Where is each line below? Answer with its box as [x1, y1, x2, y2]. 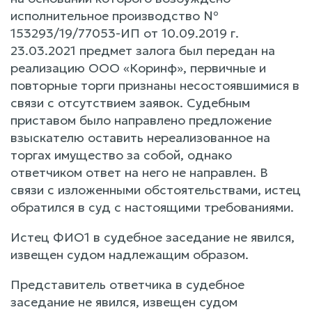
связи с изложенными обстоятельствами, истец [10, 181, 301, 198]
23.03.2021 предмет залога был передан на [10, 42, 275, 58]
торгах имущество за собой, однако [10, 146, 232, 163]
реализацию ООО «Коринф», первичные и [10, 59, 266, 76]
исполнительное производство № [10, 7, 218, 24]
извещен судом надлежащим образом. [10, 246, 249, 263]
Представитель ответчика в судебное [10, 276, 244, 292]
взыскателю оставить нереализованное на [10, 129, 270, 146]
